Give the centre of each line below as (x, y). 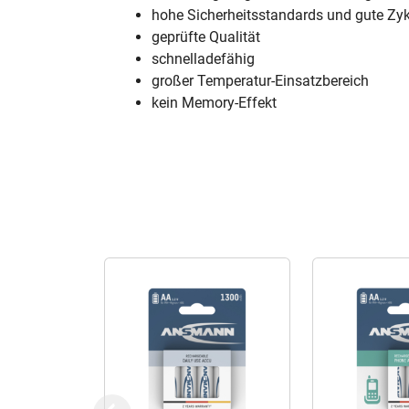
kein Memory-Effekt (214, 103)
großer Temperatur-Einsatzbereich (260, 81)
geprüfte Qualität (206, 37)
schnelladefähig (203, 59)
